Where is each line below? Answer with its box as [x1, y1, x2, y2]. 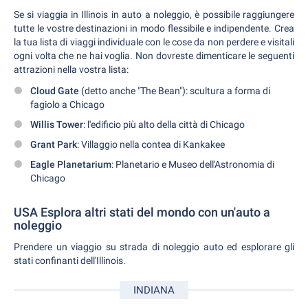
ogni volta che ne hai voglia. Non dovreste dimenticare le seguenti [14, 49, 294, 61]
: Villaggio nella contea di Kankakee [77, 138, 225, 150]
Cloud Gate [30, 85, 79, 96]
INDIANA [133, 283, 175, 296]
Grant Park [30, 138, 77, 150]
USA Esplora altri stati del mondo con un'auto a [14, 204, 270, 219]
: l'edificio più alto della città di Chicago [83, 118, 245, 130]
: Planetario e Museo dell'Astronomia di [111, 158, 274, 170]
